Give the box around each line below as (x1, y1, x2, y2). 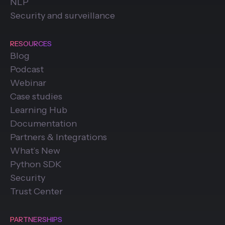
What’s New (10, 145, 60, 156)
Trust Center (10, 185, 63, 197)
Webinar (10, 77, 46, 88)
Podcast (10, 63, 44, 75)
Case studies (10, 90, 62, 102)
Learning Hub (10, 104, 67, 116)
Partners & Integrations (10, 131, 107, 143)
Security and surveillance (10, 10, 115, 21)
